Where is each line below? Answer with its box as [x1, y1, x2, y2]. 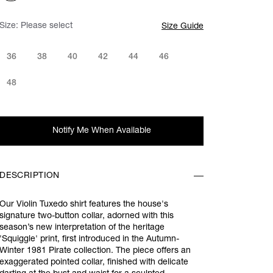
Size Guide [161, 23, 204, 31]
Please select [21, 22, 73, 30]
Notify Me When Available [52, 126, 151, 135]
